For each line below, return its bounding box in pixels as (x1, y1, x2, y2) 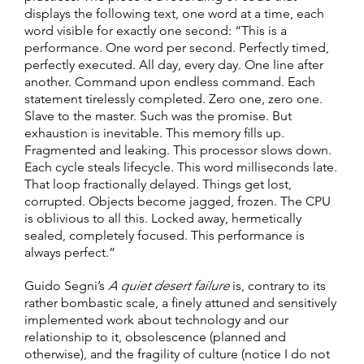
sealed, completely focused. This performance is (24, 227, 305, 243)
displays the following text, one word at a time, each (24, 5, 324, 21)
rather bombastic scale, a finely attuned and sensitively (24, 294, 336, 310)
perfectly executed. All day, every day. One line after (24, 56, 323, 72)
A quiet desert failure (108, 277, 229, 293)
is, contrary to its (229, 277, 326, 293)
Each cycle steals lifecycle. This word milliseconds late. (24, 158, 337, 175)
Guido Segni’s (24, 277, 108, 293)
